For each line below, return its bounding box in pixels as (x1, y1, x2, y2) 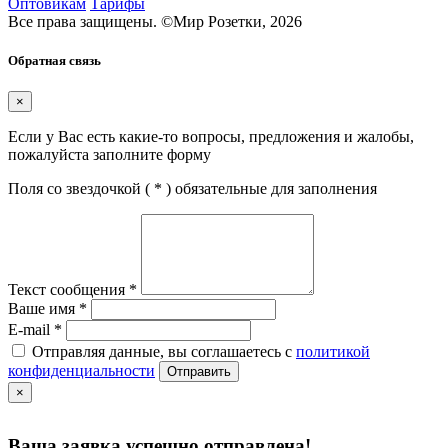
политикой (296, 343, 370, 361)
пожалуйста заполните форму (8, 146, 211, 164)
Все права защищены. (8, 12, 161, 30)
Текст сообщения (8, 281, 129, 299)
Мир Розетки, (173, 12, 270, 30)
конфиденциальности (8, 362, 155, 380)
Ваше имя (8, 300, 79, 318)
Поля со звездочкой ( (8, 180, 154, 198)
